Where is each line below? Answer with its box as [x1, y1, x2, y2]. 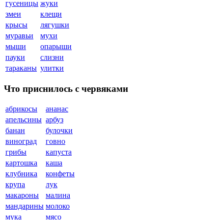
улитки [40, 63, 64, 72]
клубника [5, 169, 37, 178]
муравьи [5, 31, 33, 40]
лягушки [40, 20, 69, 29]
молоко [46, 202, 70, 211]
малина [46, 191, 70, 200]
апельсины [5, 115, 42, 124]
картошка [5, 159, 37, 167]
